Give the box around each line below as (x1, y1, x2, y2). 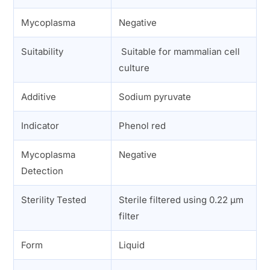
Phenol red (119, 120, 166, 131)
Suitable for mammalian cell (119, 46, 240, 57)
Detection (21, 165, 64, 177)
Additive (21, 91, 57, 102)
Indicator (21, 120, 60, 131)
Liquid (119, 239, 145, 251)
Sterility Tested (21, 194, 87, 206)
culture (119, 62, 150, 74)
